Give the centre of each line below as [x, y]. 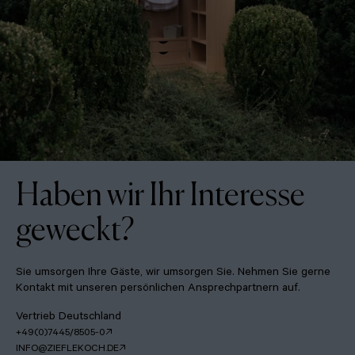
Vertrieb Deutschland [69, 317]
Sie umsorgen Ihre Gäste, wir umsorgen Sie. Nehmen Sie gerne [173, 273]
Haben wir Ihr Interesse [160, 193]
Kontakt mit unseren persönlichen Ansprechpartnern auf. [158, 289]
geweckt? [75, 228]
